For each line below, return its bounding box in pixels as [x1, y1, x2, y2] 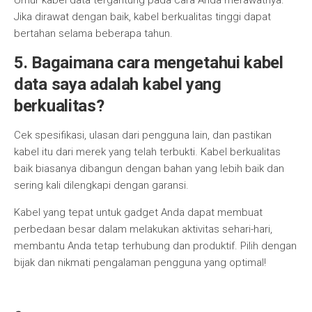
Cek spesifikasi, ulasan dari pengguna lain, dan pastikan [14, 129, 272, 141]
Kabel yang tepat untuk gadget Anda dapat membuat [14, 206, 263, 219]
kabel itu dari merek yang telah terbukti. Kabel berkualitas [14, 146, 281, 158]
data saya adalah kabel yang [14, 75, 221, 94]
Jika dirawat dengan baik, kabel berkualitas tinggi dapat [14, 10, 271, 23]
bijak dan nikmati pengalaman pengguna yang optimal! [14, 256, 266, 269]
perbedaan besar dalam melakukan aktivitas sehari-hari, [14, 223, 272, 235]
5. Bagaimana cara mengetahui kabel [14, 53, 283, 72]
